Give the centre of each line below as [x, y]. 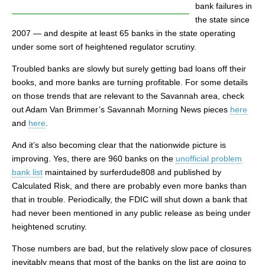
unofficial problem [209, 159]
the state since [222, 20]
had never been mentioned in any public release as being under [131, 213]
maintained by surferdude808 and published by [132, 172]
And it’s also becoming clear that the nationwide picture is [119, 145]
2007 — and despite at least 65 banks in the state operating [124, 33]
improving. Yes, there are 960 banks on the [94, 159]
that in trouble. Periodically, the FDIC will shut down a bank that [130, 199]
